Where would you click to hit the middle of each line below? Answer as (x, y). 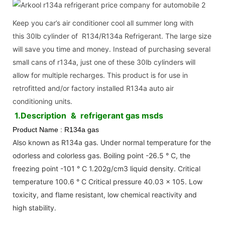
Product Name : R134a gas (56, 129)
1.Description (41, 115)
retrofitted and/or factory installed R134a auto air (93, 88)
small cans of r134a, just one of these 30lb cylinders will (104, 62)
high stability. (34, 207)
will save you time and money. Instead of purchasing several (111, 49)
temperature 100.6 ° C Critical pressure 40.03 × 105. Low (107, 181)
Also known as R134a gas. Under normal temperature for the (112, 142)
